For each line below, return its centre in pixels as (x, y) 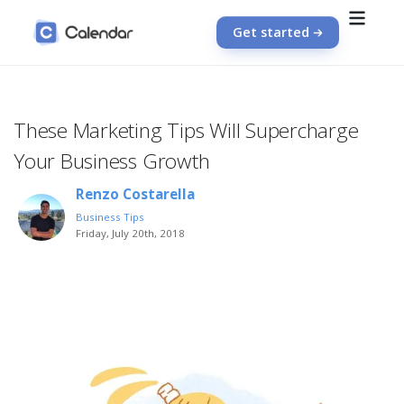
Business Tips (110, 217)
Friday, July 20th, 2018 (131, 234)
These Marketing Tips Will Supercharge (186, 130)
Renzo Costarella (136, 195)
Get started (271, 32)
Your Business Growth (112, 161)
